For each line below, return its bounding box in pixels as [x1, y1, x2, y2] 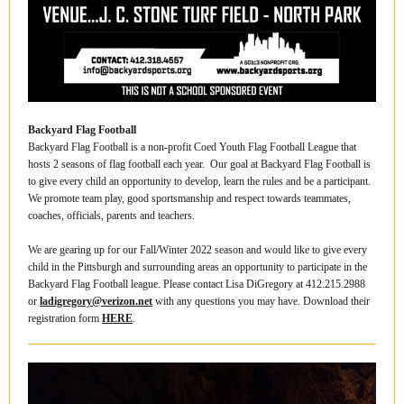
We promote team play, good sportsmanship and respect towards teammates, [28, 192, 351, 205]
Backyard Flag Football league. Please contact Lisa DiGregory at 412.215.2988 [28, 278, 365, 290]
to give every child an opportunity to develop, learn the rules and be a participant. [28, 175, 371, 188]
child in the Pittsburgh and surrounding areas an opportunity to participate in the [28, 261, 367, 273]
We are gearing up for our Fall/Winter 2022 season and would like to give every [28, 243, 367, 256]
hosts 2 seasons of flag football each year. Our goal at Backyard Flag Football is [28, 158, 371, 170]
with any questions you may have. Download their [152, 295, 370, 308]
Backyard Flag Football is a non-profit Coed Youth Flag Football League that [28, 141, 356, 153]
